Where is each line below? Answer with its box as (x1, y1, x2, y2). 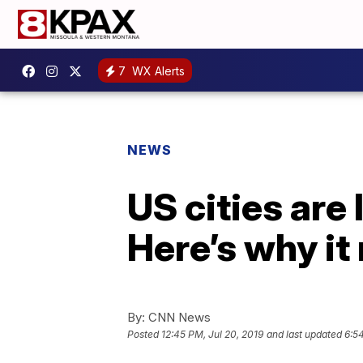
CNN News (145, 310, 211, 325)
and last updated (267, 328, 342, 341)
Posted (127, 328, 161, 341)
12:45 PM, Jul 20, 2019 (161, 328, 263, 341)
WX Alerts (129, 63, 185, 78)
